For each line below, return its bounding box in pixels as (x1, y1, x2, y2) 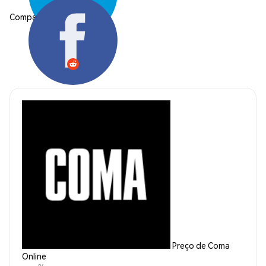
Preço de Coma (172, 240, 230, 251)
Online (22, 251, 46, 262)
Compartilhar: (9, 11, 61, 23)
